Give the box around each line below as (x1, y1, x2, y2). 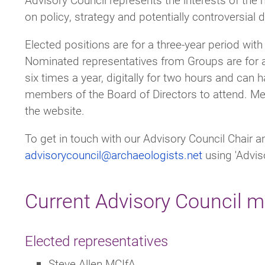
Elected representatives (25, 231, 168, 250)
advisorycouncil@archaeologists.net (25, 147, 202, 162)
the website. (25, 102, 85, 118)
